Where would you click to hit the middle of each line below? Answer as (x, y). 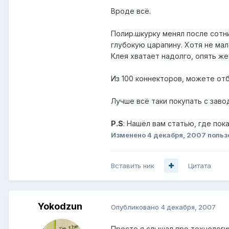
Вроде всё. (131, 11)
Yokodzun (60, 206)
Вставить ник (133, 165)
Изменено (129, 135)
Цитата (200, 165)
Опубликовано (136, 207)
